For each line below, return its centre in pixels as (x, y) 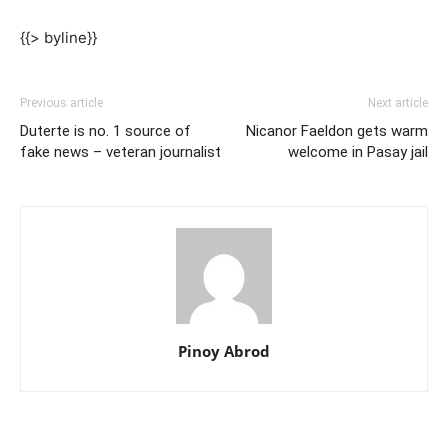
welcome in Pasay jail (358, 152)
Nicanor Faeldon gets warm (337, 131)
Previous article (61, 103)
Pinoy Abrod (224, 351)
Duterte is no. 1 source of (105, 131)
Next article (398, 103)
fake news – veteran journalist (120, 152)
